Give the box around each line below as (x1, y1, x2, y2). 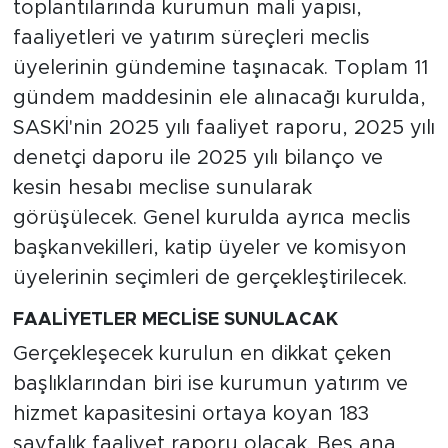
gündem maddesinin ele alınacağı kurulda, (12, 87, 426, 108)
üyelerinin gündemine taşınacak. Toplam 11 (12, 57, 428, 78)
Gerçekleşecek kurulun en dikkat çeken (12, 344, 392, 365)
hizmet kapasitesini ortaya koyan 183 (12, 404, 369, 425)
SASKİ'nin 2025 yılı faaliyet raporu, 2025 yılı (12, 117, 435, 138)
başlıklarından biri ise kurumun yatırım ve (12, 374, 408, 395)
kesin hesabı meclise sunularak (12, 177, 312, 198)
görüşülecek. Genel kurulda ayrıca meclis (12, 207, 411, 228)
